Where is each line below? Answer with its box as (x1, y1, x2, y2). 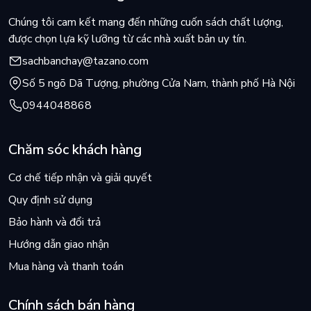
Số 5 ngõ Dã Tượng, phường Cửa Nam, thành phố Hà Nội (22, 75, 295, 91)
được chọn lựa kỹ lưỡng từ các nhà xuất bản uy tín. (8, 31, 246, 47)
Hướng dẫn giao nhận (8, 236, 109, 252)
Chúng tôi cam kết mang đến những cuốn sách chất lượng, (8, 14, 283, 30)
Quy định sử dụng (8, 192, 92, 208)
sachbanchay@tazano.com (22, 53, 149, 69)
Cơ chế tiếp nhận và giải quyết (8, 169, 152, 185)
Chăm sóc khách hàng (8, 140, 142, 159)
